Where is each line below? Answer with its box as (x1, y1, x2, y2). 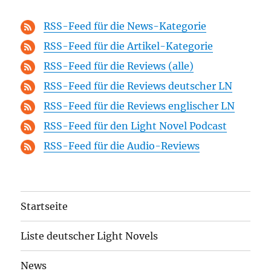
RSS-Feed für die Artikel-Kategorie (44, 40, 214, 53)
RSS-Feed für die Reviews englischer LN (44, 100, 235, 113)
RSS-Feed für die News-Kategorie (44, 20, 207, 33)
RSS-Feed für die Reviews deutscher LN (44, 80, 233, 93)
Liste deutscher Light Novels (21, 229, 158, 242)
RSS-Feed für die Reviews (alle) (44, 60, 194, 73)
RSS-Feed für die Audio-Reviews (44, 140, 200, 152)
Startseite (21, 200, 68, 212)
